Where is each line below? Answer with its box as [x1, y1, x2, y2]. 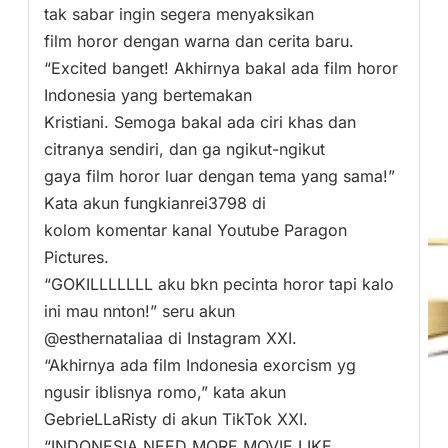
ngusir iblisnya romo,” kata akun [44, 382, 286, 403]
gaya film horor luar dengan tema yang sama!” [44, 166, 395, 187]
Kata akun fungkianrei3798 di [44, 193, 266, 214]
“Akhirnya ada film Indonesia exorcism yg [44, 355, 356, 376]
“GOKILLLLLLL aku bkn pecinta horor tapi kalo [44, 274, 394, 295]
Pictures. [44, 247, 109, 268]
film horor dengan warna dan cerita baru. [44, 31, 354, 52]
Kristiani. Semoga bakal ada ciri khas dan [44, 112, 356, 133]
